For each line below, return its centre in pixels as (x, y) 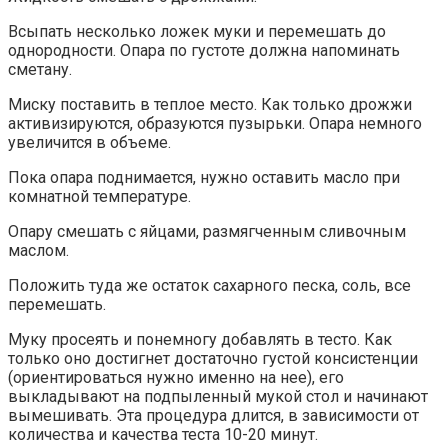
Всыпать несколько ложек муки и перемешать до (197, 31)
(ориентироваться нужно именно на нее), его (176, 377)
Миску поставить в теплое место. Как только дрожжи (210, 104)
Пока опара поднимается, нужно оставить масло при (204, 177)
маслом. (38, 250)
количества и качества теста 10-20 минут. (163, 434)
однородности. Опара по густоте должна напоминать (204, 50)
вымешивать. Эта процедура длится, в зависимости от (213, 415)
